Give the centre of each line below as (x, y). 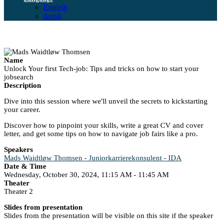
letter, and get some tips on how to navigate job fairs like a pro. (101, 134)
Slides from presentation (43, 207)
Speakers (18, 150)
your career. (22, 110)
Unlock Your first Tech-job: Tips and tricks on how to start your (101, 69)
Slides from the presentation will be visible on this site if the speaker (109, 216)
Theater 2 (18, 192)
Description (22, 86)
